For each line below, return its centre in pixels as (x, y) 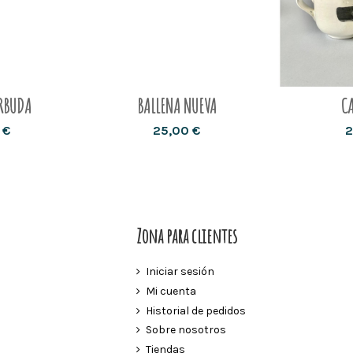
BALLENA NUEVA (176, 106)
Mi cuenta (171, 291)
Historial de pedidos (196, 310)
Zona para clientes (187, 236)
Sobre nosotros (186, 330)
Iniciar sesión (180, 272)
